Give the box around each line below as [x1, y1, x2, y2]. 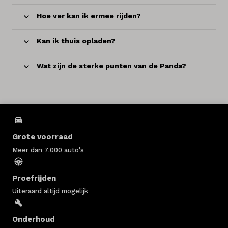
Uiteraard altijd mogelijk [12, 187, 88, 195]
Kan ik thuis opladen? [37, 37, 116, 45]
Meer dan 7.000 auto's [12, 146, 84, 154]
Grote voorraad [12, 132, 73, 141]
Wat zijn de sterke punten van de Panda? [37, 62, 186, 70]
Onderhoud [12, 214, 55, 224]
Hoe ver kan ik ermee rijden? [37, 12, 141, 20]
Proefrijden [12, 173, 56, 183]
